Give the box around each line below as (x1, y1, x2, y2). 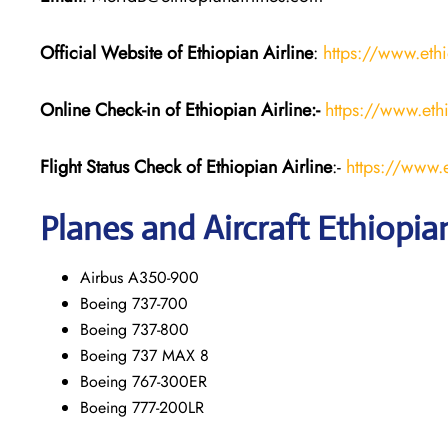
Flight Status (40, 153, 129, 180)
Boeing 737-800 (80, 317, 189, 341)
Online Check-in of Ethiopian (40, 96, 256, 123)
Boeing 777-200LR (80, 395, 204, 419)
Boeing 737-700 (80, 291, 188, 315)
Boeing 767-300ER (80, 369, 207, 393)
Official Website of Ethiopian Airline (40, 39, 313, 66)
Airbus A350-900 (80, 265, 199, 289)
